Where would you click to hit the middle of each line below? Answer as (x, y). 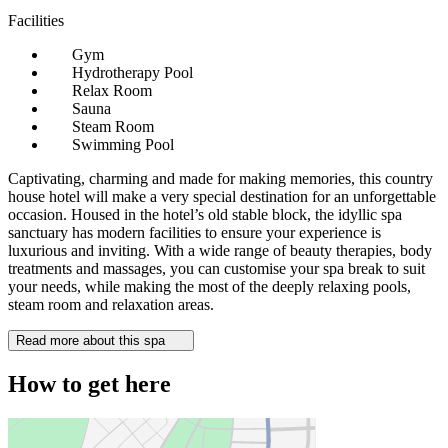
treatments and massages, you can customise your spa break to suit (216, 268)
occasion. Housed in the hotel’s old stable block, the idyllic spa (205, 214)
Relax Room (112, 90)
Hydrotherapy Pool (132, 72)
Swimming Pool (123, 144)
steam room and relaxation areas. (111, 304)
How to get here (89, 383)
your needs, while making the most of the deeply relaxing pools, (209, 286)
